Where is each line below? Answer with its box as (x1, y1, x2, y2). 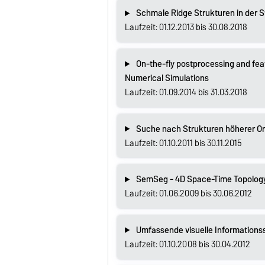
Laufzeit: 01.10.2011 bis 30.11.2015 (124, 135, 242, 150)
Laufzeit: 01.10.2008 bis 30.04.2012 (124, 237, 250, 251)
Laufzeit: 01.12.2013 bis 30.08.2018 (124, 20, 247, 35)
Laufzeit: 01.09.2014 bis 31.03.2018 (124, 85, 247, 100)
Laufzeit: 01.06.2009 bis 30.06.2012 (124, 186, 252, 201)
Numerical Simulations (124, 71, 209, 86)
